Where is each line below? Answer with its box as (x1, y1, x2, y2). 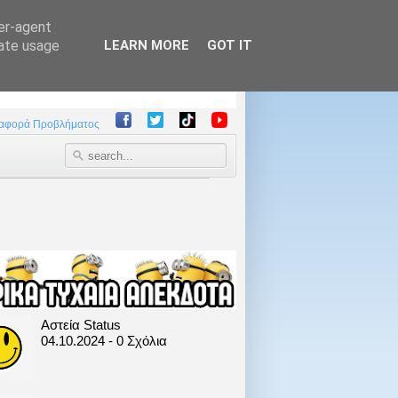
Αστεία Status (40, 316, 121, 332)
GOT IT (206, 37, 252, 53)
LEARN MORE (103, 37, 189, 53)
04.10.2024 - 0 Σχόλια (40, 332, 167, 348)
